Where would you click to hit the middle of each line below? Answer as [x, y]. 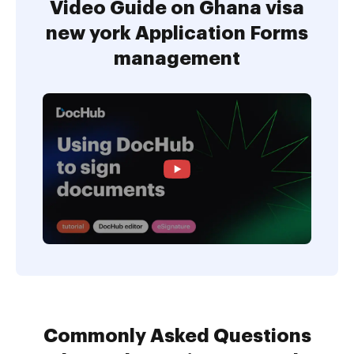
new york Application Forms [177, 33]
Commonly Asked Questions [177, 336]
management [177, 58]
